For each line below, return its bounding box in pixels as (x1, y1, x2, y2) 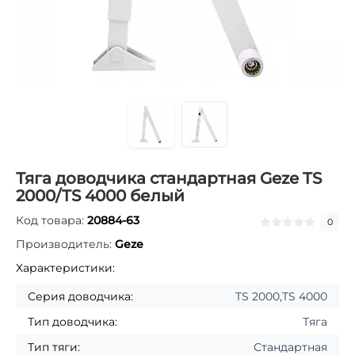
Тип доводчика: (28, 315, 117, 329)
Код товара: (16, 213, 87, 227)
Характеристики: (16, 261, 115, 275)
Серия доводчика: (28, 289, 133, 303)
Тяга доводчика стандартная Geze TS (16, 169, 322, 188)
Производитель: (16, 237, 115, 251)
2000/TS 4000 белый (16, 186, 185, 205)
